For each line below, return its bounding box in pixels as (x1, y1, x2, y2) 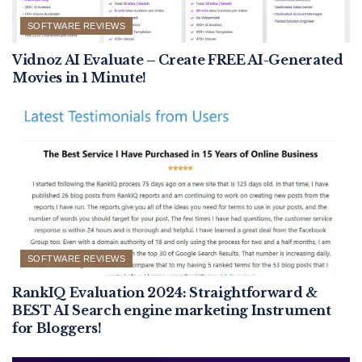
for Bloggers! (12, 320, 102, 337)
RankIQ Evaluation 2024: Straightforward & (12, 284, 318, 301)
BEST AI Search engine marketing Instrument (12, 302, 331, 319)
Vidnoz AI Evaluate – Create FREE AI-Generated (12, 52, 343, 69)
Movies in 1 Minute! (12, 69, 146, 86)
